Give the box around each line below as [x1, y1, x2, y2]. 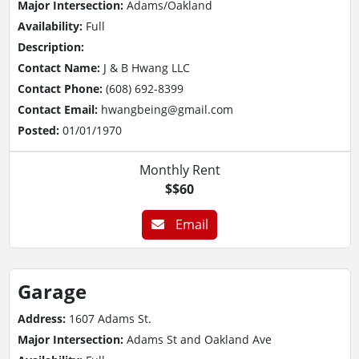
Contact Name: [17, 60, 103, 75]
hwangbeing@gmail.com [100, 102, 233, 117]
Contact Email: [17, 102, 101, 117]
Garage [17, 277, 87, 305]
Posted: [17, 123, 63, 138]
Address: [17, 310, 69, 326]
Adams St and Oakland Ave [126, 331, 272, 347]
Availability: [17, 18, 86, 34]
